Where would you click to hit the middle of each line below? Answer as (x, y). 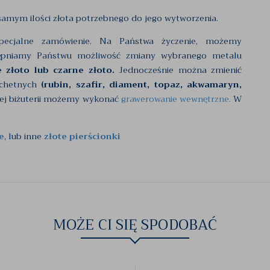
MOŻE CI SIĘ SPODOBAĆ (135, 225)
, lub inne (24, 136)
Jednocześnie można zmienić (178, 70)
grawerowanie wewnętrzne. (176, 99)
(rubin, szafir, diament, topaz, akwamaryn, (142, 84)
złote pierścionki (82, 136)
